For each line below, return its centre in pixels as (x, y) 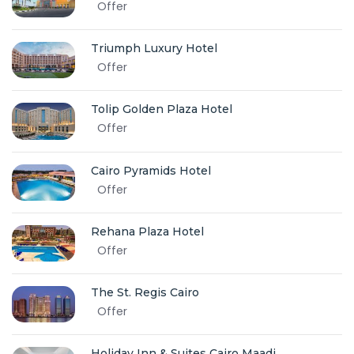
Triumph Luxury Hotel (154, 48)
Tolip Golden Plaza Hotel (162, 109)
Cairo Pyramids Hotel (151, 170)
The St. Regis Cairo (145, 293)
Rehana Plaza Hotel (147, 231)
